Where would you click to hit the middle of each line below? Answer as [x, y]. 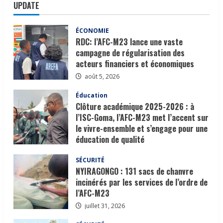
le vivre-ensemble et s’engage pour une [142, 128]
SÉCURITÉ [90, 160]
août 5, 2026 [102, 76]
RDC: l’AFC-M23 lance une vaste [129, 42]
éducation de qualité [110, 139]
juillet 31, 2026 [104, 206]
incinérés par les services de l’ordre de [142, 182]
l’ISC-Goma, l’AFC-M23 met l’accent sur [142, 117]
